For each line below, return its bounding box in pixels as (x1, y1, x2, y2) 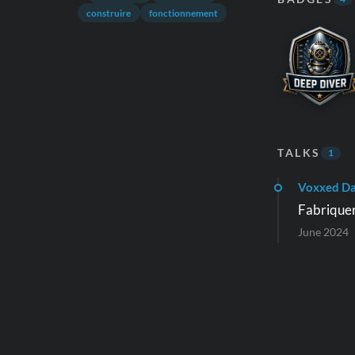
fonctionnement (148, 6, 218, 19)
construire (86, 6, 132, 19)
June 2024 (298, 225, 349, 239)
